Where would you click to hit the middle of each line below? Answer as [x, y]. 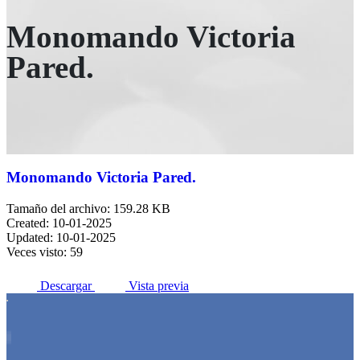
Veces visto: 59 [45, 252]
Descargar [66, 286]
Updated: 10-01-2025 [61, 238]
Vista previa [159, 286]
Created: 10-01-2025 [59, 223]
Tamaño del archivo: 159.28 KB [88, 209]
